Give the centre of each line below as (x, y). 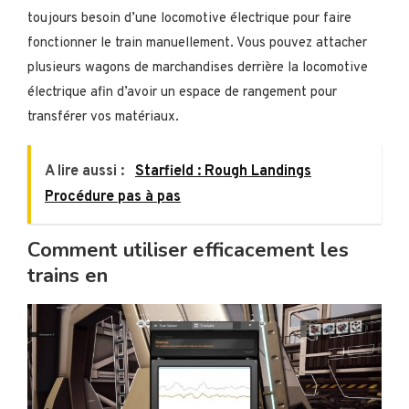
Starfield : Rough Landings (223, 171)
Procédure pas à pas (113, 197)
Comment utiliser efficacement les (188, 250)
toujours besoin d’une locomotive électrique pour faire (189, 18)
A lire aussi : (86, 171)
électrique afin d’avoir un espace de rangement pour (182, 92)
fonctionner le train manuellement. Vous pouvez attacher (197, 43)
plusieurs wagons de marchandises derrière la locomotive (198, 68)
